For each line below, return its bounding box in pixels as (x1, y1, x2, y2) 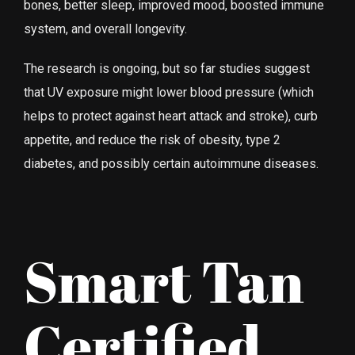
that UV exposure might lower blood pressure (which (24, 84, 314, 100)
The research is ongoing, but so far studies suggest (24, 60, 310, 76)
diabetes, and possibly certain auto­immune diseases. (24, 155, 319, 171)
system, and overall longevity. (24, 21, 187, 36)
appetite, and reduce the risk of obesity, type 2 (24, 132, 281, 147)
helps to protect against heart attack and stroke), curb (24, 108, 318, 124)
